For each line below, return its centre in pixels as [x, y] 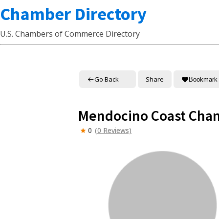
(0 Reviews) [113, 130]
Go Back [107, 79]
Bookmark [203, 79]
